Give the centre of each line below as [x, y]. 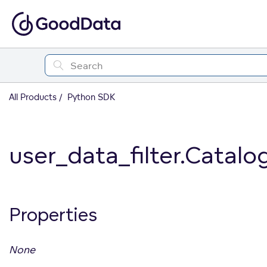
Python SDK [90, 97]
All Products [33, 97]
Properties [53, 214]
